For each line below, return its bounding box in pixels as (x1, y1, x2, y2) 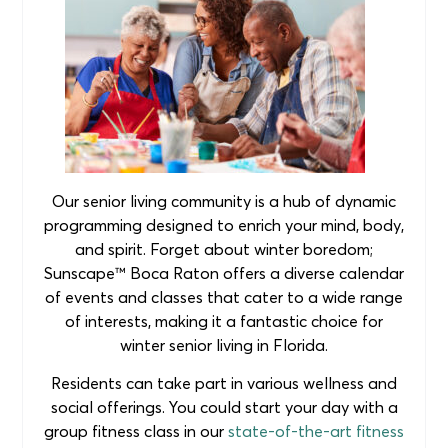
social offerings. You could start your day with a (50, 397, 398, 418)
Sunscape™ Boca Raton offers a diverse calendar (44, 263, 404, 284)
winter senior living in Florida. (120, 335, 328, 356)
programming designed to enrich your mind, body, (44, 215, 404, 236)
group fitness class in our (44, 421, 228, 442)
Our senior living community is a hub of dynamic (52, 191, 396, 212)
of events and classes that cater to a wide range (45, 287, 403, 308)
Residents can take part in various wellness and (51, 373, 397, 394)
